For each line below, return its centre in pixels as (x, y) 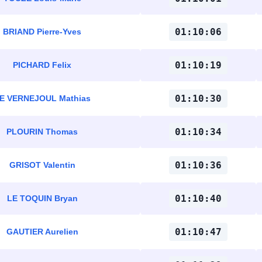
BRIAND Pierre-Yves (42, 32)
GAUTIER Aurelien (42, 232)
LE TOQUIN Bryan (42, 198)
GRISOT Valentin (42, 165)
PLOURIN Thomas (42, 132)
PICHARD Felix (42, 65)
